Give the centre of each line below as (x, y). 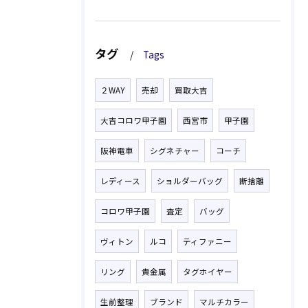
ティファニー (207, 241)
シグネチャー (175, 151)
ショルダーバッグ (190, 181)
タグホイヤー (208, 272)
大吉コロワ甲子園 (133, 120)
